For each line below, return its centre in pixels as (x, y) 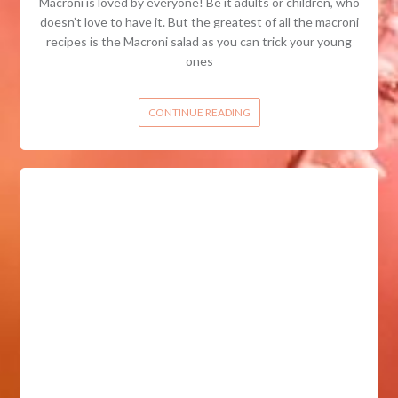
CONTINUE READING (199, 113)
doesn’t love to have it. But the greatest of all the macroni (199, 22)
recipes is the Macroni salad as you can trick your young (199, 42)
